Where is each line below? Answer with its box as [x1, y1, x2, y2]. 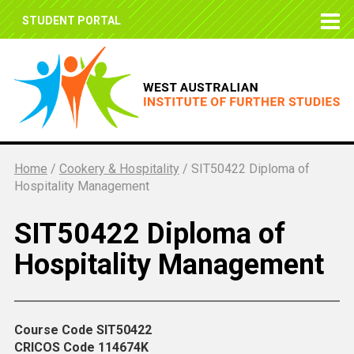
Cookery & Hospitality [58, 161, 179, 177]
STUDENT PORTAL [21, 14, 121, 27]
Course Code [13, 322, 96, 338]
